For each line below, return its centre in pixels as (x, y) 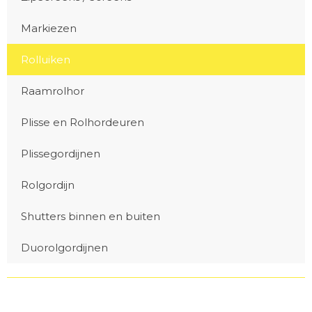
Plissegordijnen (61, 154)
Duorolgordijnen (64, 248)
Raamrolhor (53, 91)
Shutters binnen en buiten (91, 216)
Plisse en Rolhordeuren (83, 122)
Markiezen (49, 28)
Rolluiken (46, 60)
